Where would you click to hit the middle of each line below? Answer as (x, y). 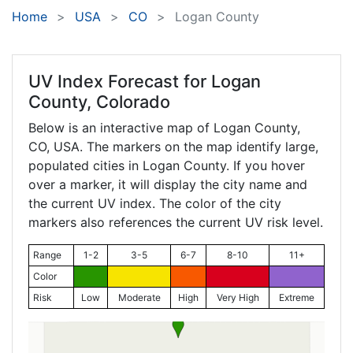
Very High (238, 298)
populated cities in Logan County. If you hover (167, 166)
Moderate (139, 298)
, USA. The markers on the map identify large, (182, 147)
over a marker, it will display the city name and (168, 185)
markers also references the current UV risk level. (176, 223)
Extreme (297, 298)
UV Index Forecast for (120, 82)
